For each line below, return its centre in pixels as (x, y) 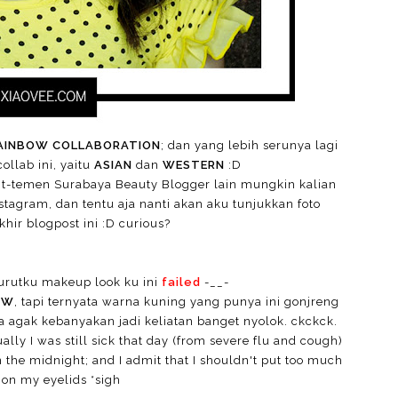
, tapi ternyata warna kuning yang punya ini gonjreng (177, 302)
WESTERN (193, 165)
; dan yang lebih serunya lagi (250, 146)
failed (181, 283)
